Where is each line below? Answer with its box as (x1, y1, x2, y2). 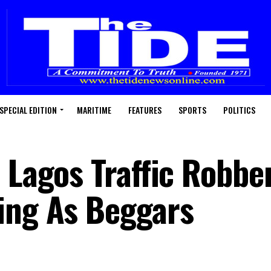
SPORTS (178, 103, 206, 116)
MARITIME (76, 103, 111, 116)
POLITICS (223, 103, 255, 116)
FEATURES (128, 103, 162, 116)
